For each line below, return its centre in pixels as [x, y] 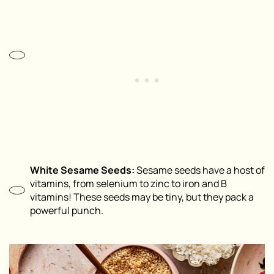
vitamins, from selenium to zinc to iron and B [128, 183]
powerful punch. [67, 210]
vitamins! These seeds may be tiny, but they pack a [142, 197]
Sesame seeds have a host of [200, 170]
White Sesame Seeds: [82, 170]
